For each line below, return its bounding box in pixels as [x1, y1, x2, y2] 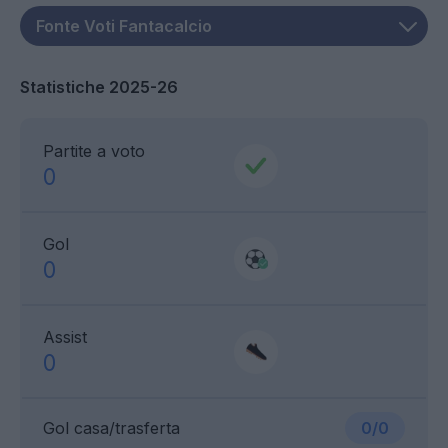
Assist [43, 327, 87, 348]
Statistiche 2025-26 [20, 77, 178, 98]
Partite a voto [43, 141, 145, 162]
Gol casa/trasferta [43, 418, 180, 439]
